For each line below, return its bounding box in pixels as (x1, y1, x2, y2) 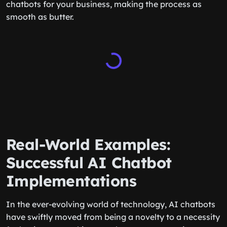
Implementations (6, 171, 136, 191)
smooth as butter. (6, 12, 74, 22)
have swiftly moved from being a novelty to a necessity (6, 212, 220, 222)
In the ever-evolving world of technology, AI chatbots (6, 199, 215, 209)
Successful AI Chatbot (6, 153, 172, 172)
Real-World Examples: (6, 135, 170, 154)
